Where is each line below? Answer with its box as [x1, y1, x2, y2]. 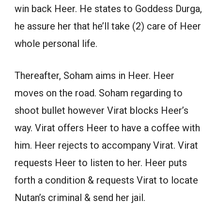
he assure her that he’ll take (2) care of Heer [15, 20, 201, 32]
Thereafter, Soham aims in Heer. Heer [15, 69, 174, 81]
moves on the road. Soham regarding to [15, 87, 183, 99]
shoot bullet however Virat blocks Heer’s [15, 104, 188, 116]
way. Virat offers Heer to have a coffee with [15, 122, 200, 134]
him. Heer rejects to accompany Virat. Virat [15, 139, 198, 151]
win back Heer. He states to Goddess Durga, [15, 2, 202, 15]
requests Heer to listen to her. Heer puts [15, 156, 187, 169]
